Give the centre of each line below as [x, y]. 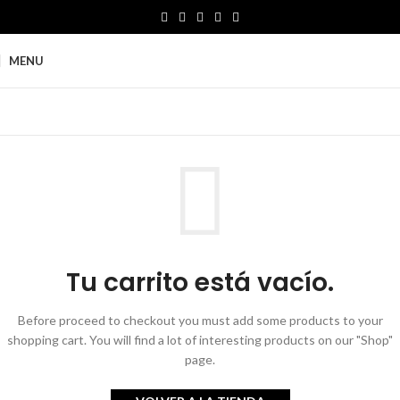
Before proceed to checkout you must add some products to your [200, 321]
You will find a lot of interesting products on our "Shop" [240, 340]
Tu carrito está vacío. [200, 283]
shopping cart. [47, 340]
